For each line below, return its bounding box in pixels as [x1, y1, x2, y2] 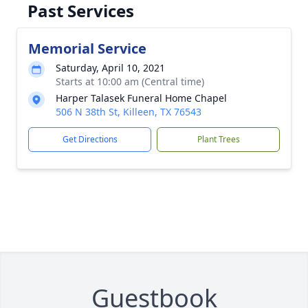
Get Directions [62, 133, 118, 145]
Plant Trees [197, 133, 240, 145]
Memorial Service [28, 39, 146, 58]
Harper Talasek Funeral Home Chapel [56, 91, 227, 104]
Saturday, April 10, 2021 [56, 61, 165, 74]
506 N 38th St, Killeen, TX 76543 [56, 105, 201, 118]
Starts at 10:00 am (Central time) [56, 75, 204, 88]
